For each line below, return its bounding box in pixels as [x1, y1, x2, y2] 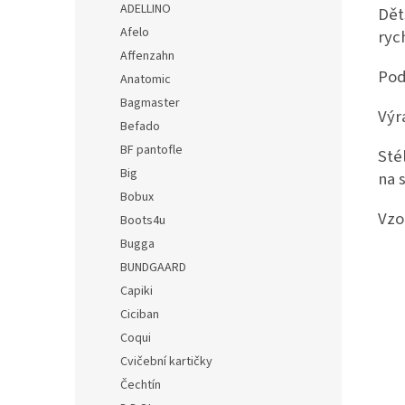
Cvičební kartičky [120, 353, 212, 371]
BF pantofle [120, 141, 183, 159]
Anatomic [120, 71, 171, 89]
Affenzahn [120, 47, 174, 65]
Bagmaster [120, 94, 180, 112]
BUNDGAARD [120, 259, 186, 277]
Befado [120, 118, 160, 136]
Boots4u [120, 212, 165, 230]
